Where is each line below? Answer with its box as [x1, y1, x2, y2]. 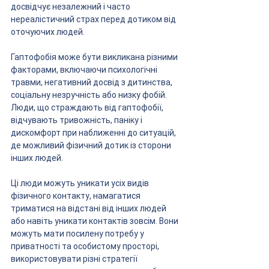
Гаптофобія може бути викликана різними [11, 52, 180, 62]
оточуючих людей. [11, 27, 86, 37]
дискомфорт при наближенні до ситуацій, [11, 128, 178, 138]
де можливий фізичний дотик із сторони [11, 141, 173, 150]
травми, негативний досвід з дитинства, [11, 77, 174, 87]
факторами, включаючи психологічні [11, 65, 159, 74]
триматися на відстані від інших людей [11, 204, 168, 213]
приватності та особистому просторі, [11, 241, 161, 251]
